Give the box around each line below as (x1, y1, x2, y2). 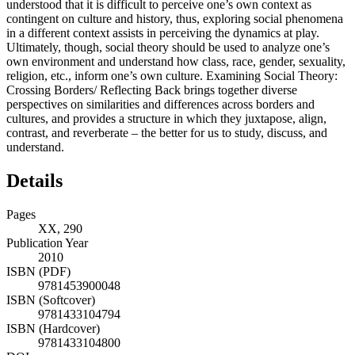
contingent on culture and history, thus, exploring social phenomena (6, 12, 343, 26)
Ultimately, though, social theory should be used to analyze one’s (6, 40, 330, 55)
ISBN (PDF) (6, 265, 71, 279)
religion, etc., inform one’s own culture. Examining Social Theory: (6, 69, 338, 83)
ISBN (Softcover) (6, 293, 95, 307)
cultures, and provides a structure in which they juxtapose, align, (6, 112, 326, 126)
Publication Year (6, 236, 88, 250)
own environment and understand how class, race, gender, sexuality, (6, 55, 345, 69)
